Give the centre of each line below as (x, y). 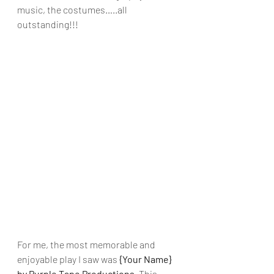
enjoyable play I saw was (68, 259)
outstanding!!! (48, 24)
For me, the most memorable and (87, 244)
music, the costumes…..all (73, 9)
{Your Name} (146, 259)
